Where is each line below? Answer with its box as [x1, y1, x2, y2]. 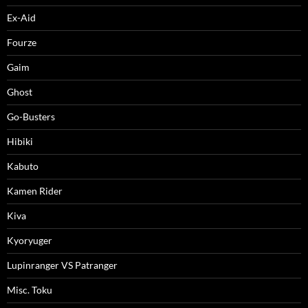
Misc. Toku [7, 283, 52, 296]
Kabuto [7, 159, 38, 172]
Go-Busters [7, 110, 55, 122]
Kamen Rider [7, 184, 63, 197]
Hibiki [7, 135, 33, 147]
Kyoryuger [7, 234, 52, 246]
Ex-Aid [7, 11, 36, 23]
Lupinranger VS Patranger [7, 258, 118, 271]
